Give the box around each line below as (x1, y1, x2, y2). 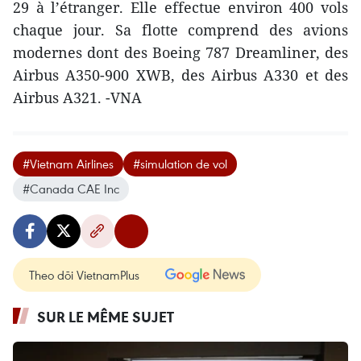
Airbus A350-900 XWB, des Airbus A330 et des (13, 65, 348, 85)
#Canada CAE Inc (23, 180, 119, 197)
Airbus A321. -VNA (13, 88, 142, 108)
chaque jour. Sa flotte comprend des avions (13, 20, 348, 40)
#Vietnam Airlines (23, 156, 114, 172)
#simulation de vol (133, 156, 227, 172)
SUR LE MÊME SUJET (37, 307, 174, 327)
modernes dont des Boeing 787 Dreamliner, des (13, 43, 348, 63)
